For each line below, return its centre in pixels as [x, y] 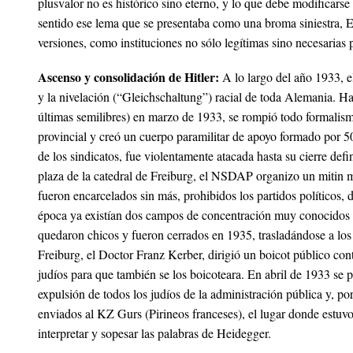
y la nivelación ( [77, 96]
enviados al [67, 313]
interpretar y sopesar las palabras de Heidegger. [154, 333]
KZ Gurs [119, 313]
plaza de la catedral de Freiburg [115, 175]
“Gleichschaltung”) [164, 96]
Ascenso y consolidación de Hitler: [128, 76]
